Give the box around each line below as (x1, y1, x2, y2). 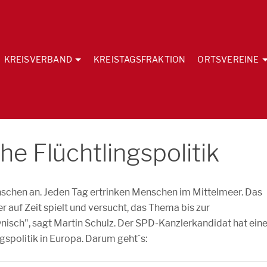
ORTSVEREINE (197, 54, 259, 64)
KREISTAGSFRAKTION (93, 54, 186, 64)
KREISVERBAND (4, 54, 72, 64)
